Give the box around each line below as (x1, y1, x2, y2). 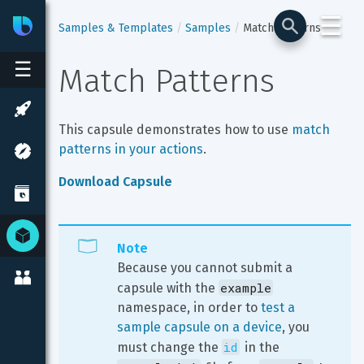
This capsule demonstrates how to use (58, 122, 292, 137)
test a (261, 300, 298, 315)
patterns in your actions (58, 141, 203, 157)
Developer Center (79, 18, 188, 33)
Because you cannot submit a (117, 260, 296, 275)
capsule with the (117, 280, 219, 296)
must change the (117, 340, 222, 355)
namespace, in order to (117, 300, 261, 315)
